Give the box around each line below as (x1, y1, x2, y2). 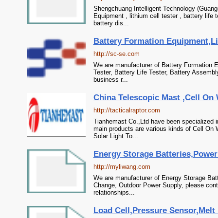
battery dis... (93, 19, 129, 27)
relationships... (93, 189, 135, 196)
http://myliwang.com (93, 163, 150, 170)
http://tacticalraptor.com (93, 107, 160, 114)
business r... (93, 76, 128, 83)
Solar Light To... (93, 132, 138, 140)
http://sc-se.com (93, 50, 140, 57)
